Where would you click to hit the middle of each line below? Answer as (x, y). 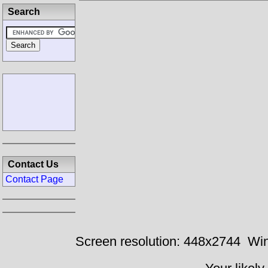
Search (24, 12)
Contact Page (34, 179)
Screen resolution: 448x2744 (158, 241)
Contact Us (33, 164)
